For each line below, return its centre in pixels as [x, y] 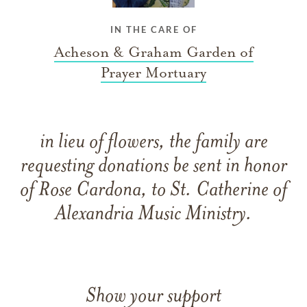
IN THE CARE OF [153, 29]
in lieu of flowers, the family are [153, 143]
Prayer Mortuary [153, 72]
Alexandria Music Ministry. [153, 214]
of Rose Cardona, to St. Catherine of [153, 191]
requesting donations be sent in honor [153, 167]
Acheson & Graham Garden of [153, 52]
